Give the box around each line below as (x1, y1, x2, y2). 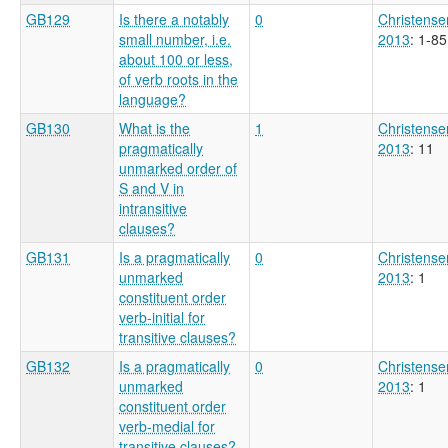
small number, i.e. (119, 28, 231, 49)
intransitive (119, 197, 187, 218)
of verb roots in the (119, 68, 238, 89)
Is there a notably (119, 8, 229, 29)
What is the (119, 117, 190, 138)
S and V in (119, 177, 184, 198)
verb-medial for (119, 415, 215, 436)
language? (119, 88, 186, 109)
